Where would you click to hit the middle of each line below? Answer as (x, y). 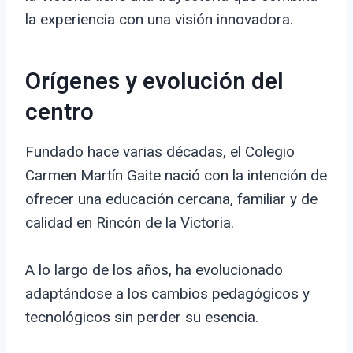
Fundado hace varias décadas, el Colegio (160, 152)
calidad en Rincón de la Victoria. (130, 223)
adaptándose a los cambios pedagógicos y (167, 294)
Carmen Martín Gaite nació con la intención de (176, 176)
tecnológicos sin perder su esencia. (142, 318)
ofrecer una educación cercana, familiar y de (171, 199)
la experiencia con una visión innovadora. (159, 20)
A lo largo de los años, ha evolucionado (154, 270)
